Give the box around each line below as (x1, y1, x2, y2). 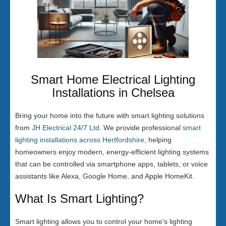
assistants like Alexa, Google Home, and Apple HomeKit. (15, 172, 194, 180)
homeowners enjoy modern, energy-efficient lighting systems (15, 148, 209, 156)
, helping (144, 136, 172, 144)
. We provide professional (99, 124, 183, 132)
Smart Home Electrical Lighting (31, 73, 195, 86)
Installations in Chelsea (51, 86, 175, 99)
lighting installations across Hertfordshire (15, 136, 144, 144)
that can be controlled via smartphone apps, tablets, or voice (15, 160, 208, 168)
